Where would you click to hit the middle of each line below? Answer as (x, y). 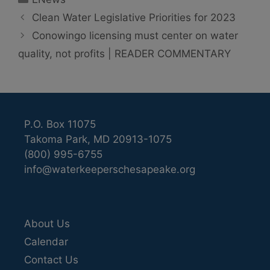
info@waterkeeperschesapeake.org (110, 169)
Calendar (46, 242)
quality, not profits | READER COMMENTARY (124, 53)
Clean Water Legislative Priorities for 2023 (134, 17)
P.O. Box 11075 (60, 124)
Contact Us (51, 260)
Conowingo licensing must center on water (135, 35)
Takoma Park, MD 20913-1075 (98, 139)
